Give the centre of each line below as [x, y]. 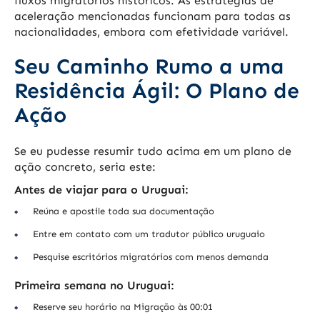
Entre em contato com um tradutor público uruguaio [149, 234]
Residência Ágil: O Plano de [157, 91]
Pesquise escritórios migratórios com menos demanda [151, 257]
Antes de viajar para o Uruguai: [101, 190]
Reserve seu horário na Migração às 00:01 [123, 307]
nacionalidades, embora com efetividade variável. [151, 32]
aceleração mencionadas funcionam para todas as [152, 16]
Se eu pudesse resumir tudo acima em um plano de [153, 151]
